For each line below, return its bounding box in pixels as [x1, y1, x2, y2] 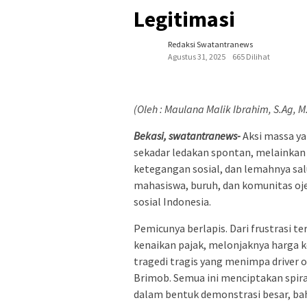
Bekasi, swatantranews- [134, 128, 241, 143]
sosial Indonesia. [134, 194, 211, 208]
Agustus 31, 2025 [168, 51, 225, 62]
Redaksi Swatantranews [168, 38, 253, 49]
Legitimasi [134, 5, 235, 33]
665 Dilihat [232, 51, 270, 62]
